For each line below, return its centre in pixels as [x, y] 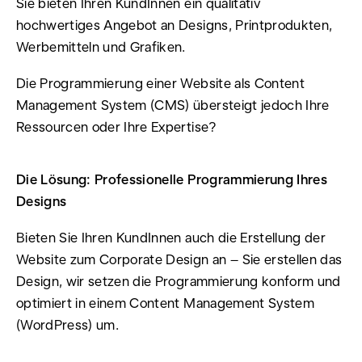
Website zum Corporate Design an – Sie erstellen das [179, 259]
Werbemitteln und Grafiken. [101, 46]
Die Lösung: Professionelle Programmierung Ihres [172, 179]
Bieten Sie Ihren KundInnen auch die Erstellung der [171, 237]
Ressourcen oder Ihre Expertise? [117, 126]
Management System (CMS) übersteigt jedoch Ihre [173, 105]
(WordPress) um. [68, 324]
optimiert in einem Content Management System [165, 303]
